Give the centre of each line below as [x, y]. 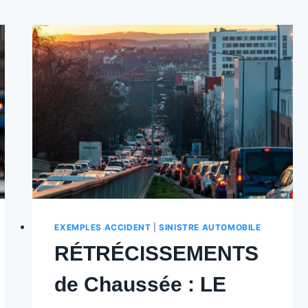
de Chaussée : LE [141, 284]
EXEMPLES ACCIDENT [103, 227]
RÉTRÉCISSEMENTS [157, 253]
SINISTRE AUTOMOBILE [210, 227]
